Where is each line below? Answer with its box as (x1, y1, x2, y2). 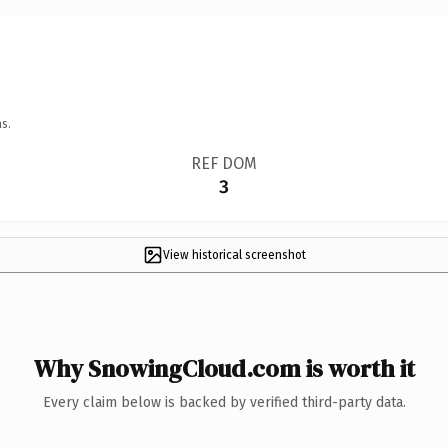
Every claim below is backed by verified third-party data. (42, 393, 406, 411)
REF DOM (190, 153, 257, 173)
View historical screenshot (162, 247, 306, 262)
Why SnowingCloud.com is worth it (33, 351, 415, 385)
